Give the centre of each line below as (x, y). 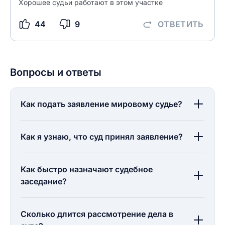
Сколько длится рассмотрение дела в (97, 214)
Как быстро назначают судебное (87, 169)
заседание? (44, 181)
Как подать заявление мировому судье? (101, 104)
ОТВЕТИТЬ (182, 24)
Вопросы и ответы (56, 72)
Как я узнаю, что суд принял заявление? (102, 137)
